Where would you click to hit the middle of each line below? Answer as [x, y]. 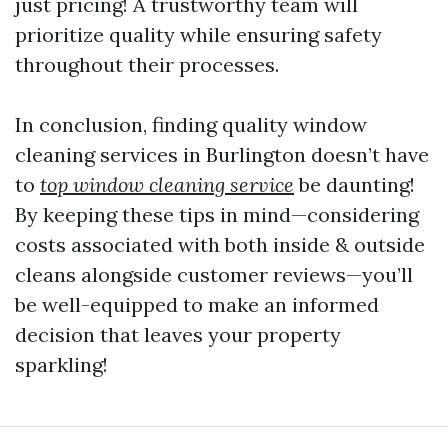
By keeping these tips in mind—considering [217, 215]
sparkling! [61, 365]
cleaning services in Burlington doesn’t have [222, 155]
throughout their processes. [147, 65]
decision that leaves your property [178, 335]
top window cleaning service [167, 185]
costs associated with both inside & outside [220, 245]
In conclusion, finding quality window [191, 125]
